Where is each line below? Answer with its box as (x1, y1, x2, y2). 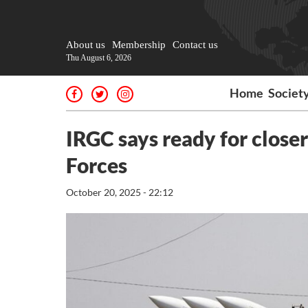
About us (66, 39, 105, 50)
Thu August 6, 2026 (66, 53, 131, 63)
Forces (66, 153, 127, 177)
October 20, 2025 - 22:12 (66, 186, 173, 198)
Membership (112, 39, 166, 50)
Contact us (173, 39, 218, 50)
